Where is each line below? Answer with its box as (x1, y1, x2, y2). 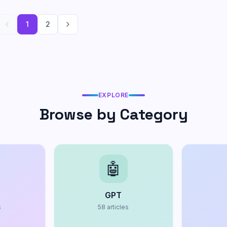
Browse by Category (39, 104, 188, 124)
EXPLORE (98, 91, 129, 99)
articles (107, 203, 129, 211)
